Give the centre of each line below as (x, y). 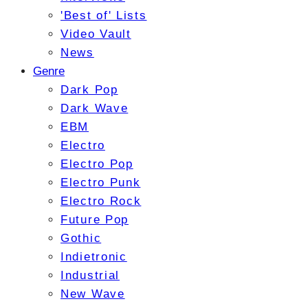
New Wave (93, 294)
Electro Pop (97, 164)
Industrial (90, 276)
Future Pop (95, 220)
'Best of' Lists (104, 16)
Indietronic (94, 257)
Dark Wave (95, 109)
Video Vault (96, 34)
